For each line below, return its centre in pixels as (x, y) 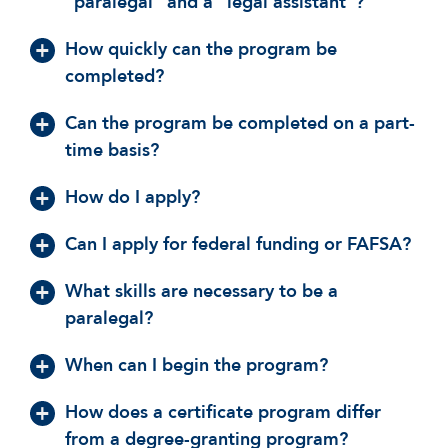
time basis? (112, 150)
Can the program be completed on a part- (240, 123)
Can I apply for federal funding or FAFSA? (238, 244)
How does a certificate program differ (223, 412)
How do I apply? (132, 197)
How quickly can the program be (201, 49)
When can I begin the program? (196, 365)
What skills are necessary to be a (201, 291)
